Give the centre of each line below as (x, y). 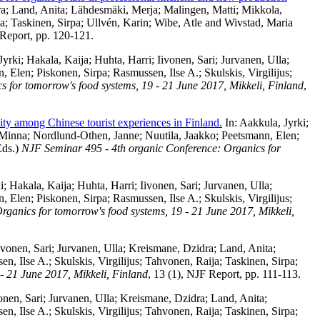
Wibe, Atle (178, 22)
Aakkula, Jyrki (272, 122)
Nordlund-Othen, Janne (86, 135)
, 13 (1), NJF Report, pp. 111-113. (224, 274)
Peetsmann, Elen (259, 135)
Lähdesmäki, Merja (114, 9)
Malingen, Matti (200, 9)
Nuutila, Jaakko (180, 135)
